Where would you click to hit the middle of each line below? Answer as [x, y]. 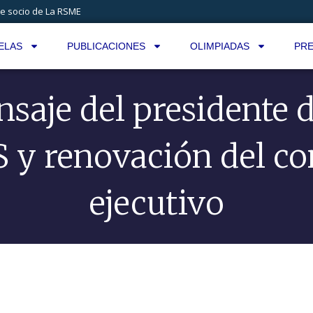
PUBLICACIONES [106, 46]
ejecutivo [156, 203]
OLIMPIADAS [219, 46]
